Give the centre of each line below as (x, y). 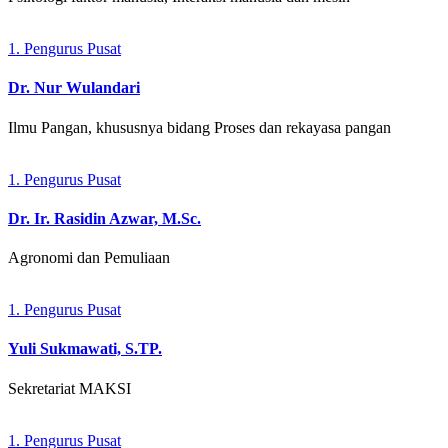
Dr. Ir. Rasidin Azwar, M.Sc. (104, 218)
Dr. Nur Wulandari (74, 88)
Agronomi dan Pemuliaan (89, 258)
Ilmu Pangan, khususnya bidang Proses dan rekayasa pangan (199, 127)
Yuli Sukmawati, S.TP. (85, 349)
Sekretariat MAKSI (69, 388)
